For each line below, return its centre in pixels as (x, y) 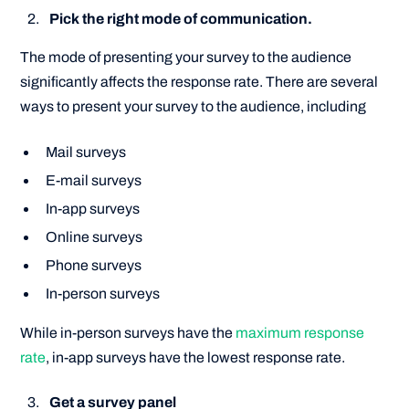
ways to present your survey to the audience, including (194, 107)
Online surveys (94, 236)
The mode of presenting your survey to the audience (186, 58)
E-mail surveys (94, 180)
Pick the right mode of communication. (181, 18)
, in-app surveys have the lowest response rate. (196, 357)
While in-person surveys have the (128, 332)
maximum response (300, 332)
